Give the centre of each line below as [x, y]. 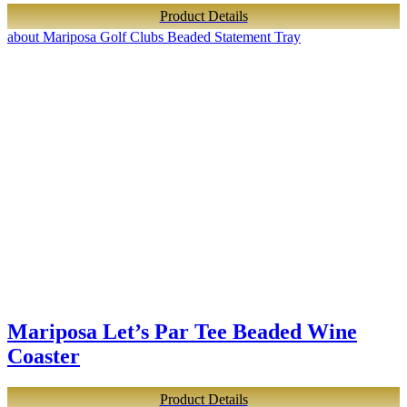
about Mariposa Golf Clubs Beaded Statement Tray [154, 36]
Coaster [44, 356]
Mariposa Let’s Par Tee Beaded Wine [182, 331]
